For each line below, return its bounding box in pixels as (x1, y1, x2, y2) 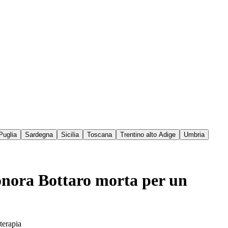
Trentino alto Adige (120, 131, 176, 139)
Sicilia (61, 131, 79, 139)
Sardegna (25, 131, 53, 139)
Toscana (87, 131, 112, 139)
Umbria (184, 131, 205, 139)
